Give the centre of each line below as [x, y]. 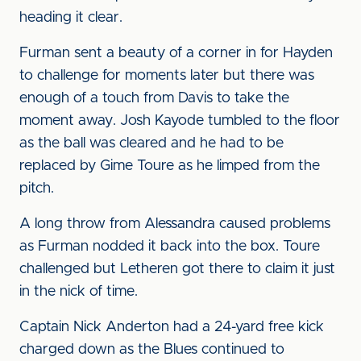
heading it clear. [71, 18]
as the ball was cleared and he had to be [151, 143]
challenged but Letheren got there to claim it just [177, 269]
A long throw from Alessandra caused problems [175, 224]
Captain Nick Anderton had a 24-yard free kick [172, 327]
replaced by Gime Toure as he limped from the [170, 166]
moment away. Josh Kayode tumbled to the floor [180, 121]
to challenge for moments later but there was [167, 76]
